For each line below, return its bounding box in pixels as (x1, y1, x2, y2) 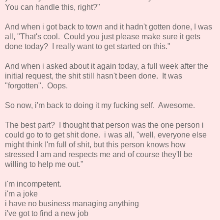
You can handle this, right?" (5, 2, 100, 11)
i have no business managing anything (5, 199, 139, 208)
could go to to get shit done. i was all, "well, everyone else (5, 130, 207, 139)
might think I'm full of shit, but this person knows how (5, 140, 186, 149)
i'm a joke (5, 189, 38, 198)
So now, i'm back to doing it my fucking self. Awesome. (5, 101, 195, 110)
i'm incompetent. (5, 179, 61, 188)
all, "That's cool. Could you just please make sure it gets (5, 32, 200, 41)
